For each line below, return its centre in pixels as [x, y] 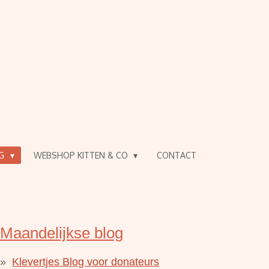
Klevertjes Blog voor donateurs [86, 262]
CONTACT [177, 155]
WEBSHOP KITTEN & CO [82, 155]
